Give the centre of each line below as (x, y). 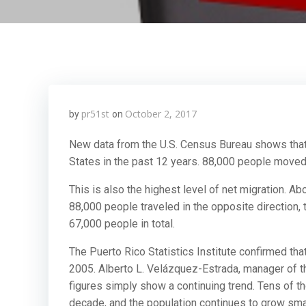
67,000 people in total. (122, 224)
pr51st (95, 114)
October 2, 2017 (161, 114)
